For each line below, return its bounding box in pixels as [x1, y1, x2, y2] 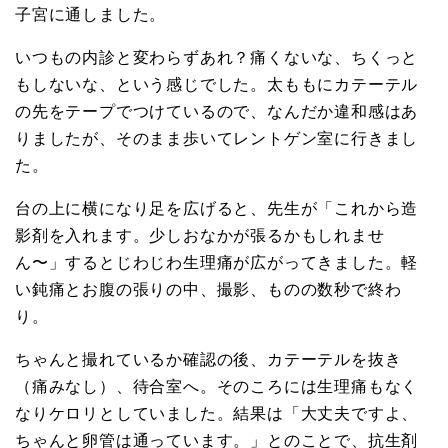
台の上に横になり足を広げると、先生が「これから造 [15, 196, 419, 219]
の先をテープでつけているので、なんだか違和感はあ [15, 99, 419, 122]
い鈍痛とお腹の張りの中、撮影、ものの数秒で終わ [15, 277, 402, 300]
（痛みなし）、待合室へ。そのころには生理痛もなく [15, 374, 419, 397]
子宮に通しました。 [15, 2, 167, 25]
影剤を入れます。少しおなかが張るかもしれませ [15, 223, 385, 246]
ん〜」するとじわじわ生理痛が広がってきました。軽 [15, 250, 419, 273]
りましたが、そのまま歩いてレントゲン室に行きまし [15, 126, 419, 149]
